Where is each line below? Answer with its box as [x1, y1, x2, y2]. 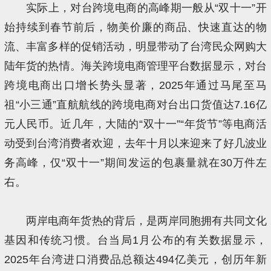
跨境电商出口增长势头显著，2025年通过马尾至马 [4, 79, 267, 91]
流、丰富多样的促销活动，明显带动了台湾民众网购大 [4, 40, 267, 53]
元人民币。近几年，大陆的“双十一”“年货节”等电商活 [4, 117, 267, 130]
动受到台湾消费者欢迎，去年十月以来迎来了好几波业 [4, 137, 267, 149]
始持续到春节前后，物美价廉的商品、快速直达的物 [4, 21, 267, 33]
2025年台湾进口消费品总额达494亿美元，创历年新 [4, 253, 267, 266]
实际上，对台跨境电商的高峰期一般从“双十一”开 [25, 1, 267, 14]
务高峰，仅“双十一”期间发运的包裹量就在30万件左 [4, 156, 267, 169]
